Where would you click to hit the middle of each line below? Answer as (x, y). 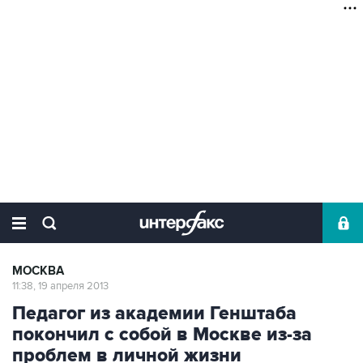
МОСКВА (38, 271)
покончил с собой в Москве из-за (162, 335)
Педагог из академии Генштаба (154, 314)
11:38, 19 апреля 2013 (60, 286)
